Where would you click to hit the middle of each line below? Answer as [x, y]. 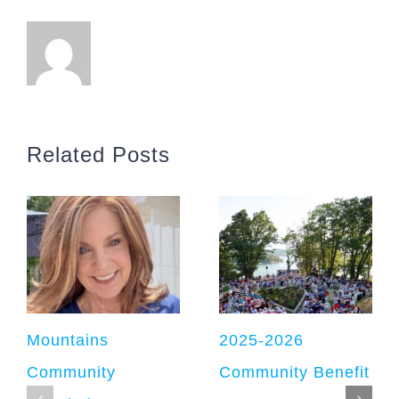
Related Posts [98, 155]
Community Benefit [294, 373]
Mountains [68, 341]
